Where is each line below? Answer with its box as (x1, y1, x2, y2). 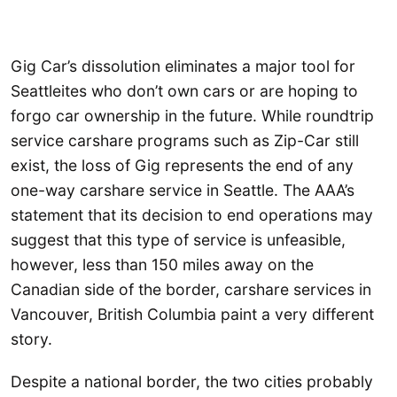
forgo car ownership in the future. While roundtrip (11, 106, 374, 126)
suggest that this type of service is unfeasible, (11, 230, 346, 250)
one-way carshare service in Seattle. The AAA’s (11, 181, 354, 200)
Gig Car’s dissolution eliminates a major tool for (11, 57, 355, 76)
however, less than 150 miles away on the (11, 255, 314, 275)
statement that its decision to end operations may (11, 206, 373, 225)
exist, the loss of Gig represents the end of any (11, 156, 354, 175)
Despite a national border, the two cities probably (11, 371, 373, 391)
